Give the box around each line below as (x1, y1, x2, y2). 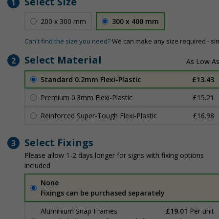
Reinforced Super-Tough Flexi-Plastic (41, 111, 157, 120)
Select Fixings (24, 136, 93, 149)
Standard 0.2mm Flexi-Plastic (41, 75, 141, 84)
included (24, 161, 50, 170)
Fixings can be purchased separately (41, 188, 165, 197)
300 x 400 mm (112, 17, 159, 26)
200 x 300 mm (41, 17, 86, 26)
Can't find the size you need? (24, 37, 110, 45)
